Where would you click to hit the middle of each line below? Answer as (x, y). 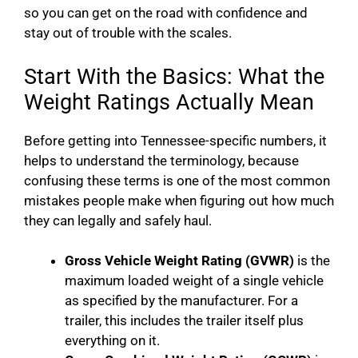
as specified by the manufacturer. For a (181, 301)
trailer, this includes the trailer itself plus (184, 321)
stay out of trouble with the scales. (128, 33)
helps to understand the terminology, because (161, 160)
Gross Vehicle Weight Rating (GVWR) (179, 261)
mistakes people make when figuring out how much (179, 200)
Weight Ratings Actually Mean (169, 102)
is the (312, 261)
